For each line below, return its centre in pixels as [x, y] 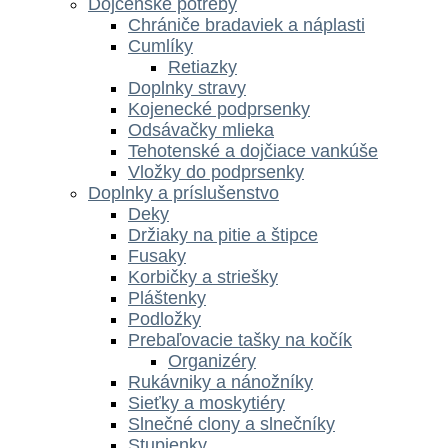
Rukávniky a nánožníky [220, 381]
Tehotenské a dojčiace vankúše [253, 150]
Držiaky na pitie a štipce [223, 234]
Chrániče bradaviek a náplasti [246, 24]
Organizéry [212, 360]
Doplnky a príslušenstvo [183, 192]
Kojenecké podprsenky [219, 108]
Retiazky [202, 66]
